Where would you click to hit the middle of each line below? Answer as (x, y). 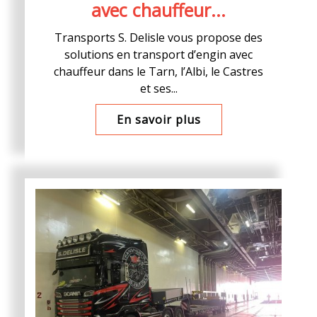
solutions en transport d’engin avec (158, 54)
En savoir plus (158, 120)
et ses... (158, 88)
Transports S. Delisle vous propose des (158, 38)
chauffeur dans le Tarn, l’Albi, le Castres (158, 71)
